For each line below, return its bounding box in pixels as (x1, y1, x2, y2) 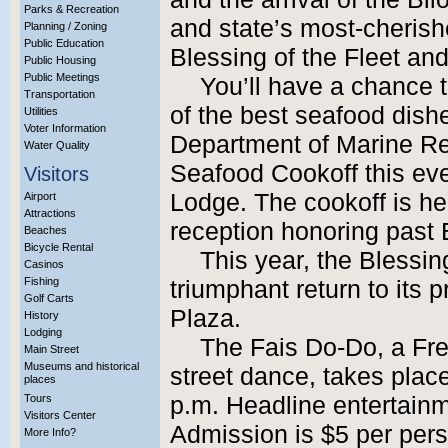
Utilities (24, 105, 58, 117)
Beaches (24, 224, 67, 236)
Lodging (24, 326, 62, 338)
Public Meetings (24, 71, 100, 83)
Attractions (24, 207, 76, 219)
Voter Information (24, 122, 106, 134)
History (24, 309, 59, 321)
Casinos (24, 258, 64, 270)
